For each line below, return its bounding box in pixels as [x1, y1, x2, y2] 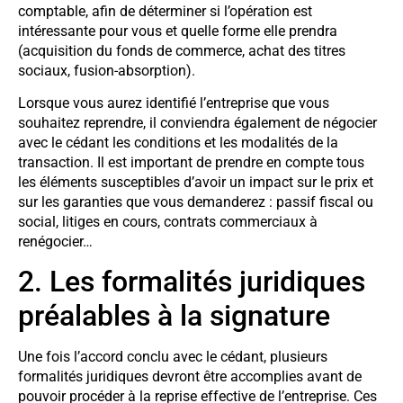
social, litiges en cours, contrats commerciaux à [18, 212, 318, 230]
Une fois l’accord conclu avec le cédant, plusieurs [18, 348, 327, 366]
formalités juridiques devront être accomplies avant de [18, 368, 362, 386]
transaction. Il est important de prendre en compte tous [18, 153, 364, 171]
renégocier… [18, 232, 93, 250]
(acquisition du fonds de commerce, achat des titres [18, 41, 345, 59]
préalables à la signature [18, 299, 330, 334]
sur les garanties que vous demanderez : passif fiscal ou [18, 193, 373, 210]
